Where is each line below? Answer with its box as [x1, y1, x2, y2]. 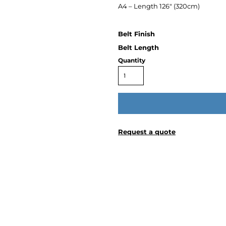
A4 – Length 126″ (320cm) [118, 2, 200, 10]
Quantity [118, 56, 145, 64]
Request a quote [118, 127, 176, 136]
